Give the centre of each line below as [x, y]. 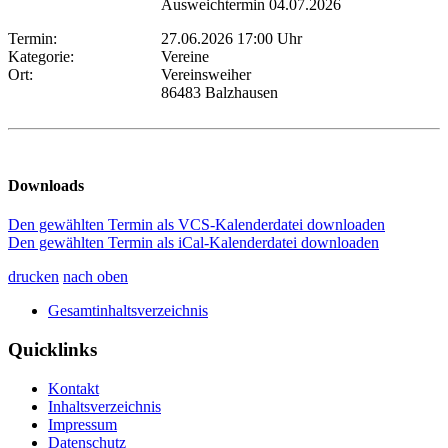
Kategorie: [45, 56]
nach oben [95, 277]
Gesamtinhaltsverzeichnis [128, 311]
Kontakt [73, 388]
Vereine [185, 56]
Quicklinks [52, 350]
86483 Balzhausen [219, 92]
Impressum [82, 424]
